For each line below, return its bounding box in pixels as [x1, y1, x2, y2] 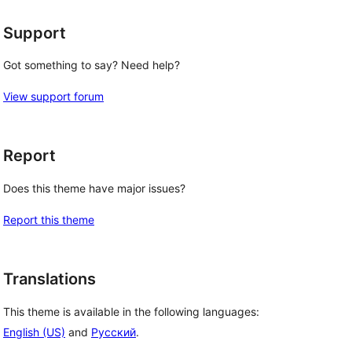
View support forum [3, 90, 104, 104]
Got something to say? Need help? [3, 58, 180, 72]
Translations [3, 269, 96, 288]
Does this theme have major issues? [3, 181, 185, 195]
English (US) [3, 324, 65, 339]
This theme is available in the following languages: [3, 304, 259, 318]
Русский [91, 324, 136, 339]
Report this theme [3, 213, 94, 226]
